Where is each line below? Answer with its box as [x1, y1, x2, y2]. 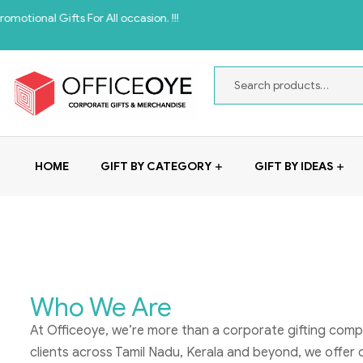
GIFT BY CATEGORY [100, 159, 212, 173]
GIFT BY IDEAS [254, 159, 333, 173]
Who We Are [30, 290, 172, 323]
